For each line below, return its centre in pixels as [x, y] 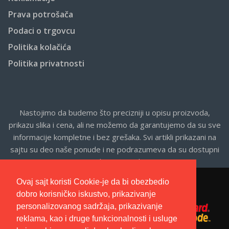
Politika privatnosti [46, 64]
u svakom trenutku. [114, 162]
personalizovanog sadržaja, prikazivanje [89, 206]
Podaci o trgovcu [42, 31]
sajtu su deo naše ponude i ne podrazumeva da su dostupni [114, 150]
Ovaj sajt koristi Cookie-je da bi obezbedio [93, 181]
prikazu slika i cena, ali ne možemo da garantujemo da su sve [114, 125]
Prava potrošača [41, 15]
